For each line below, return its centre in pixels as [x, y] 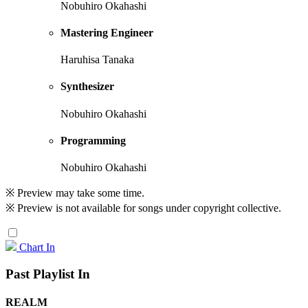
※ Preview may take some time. [75, 193]
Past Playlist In [48, 274]
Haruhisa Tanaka [97, 60]
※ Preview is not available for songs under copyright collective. [143, 208]
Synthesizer [87, 87]
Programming [93, 141]
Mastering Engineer [107, 32]
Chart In [37, 247]
